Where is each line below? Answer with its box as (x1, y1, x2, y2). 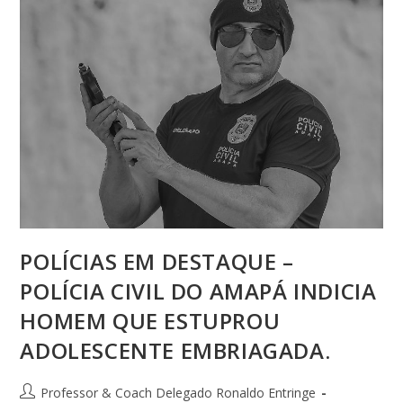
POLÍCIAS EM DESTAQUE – (20, 246, 294, 277)
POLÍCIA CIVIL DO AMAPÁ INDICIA (20, 276, 377, 307)
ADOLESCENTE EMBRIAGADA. (20, 336, 331, 366)
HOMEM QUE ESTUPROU (20, 306, 281, 336)
